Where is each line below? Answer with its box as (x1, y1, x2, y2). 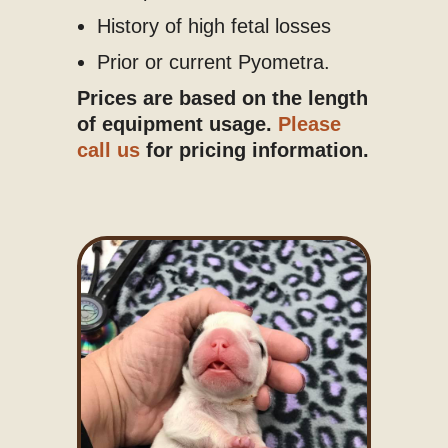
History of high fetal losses (96, 14, 331, 37)
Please (277, 112, 341, 135)
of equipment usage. (76, 112, 278, 135)
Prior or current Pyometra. (96, 50, 336, 73)
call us (76, 138, 140, 161)
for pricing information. (139, 138, 369, 161)
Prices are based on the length (76, 86, 368, 109)
